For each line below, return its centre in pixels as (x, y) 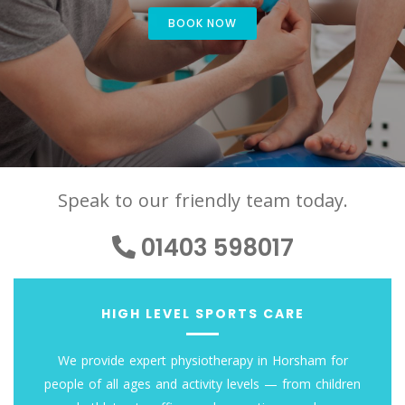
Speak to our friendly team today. (202, 200)
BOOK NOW (202, 23)
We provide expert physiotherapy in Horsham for (202, 361)
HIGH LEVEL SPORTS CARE (202, 314)
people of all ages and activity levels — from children (202, 384)
